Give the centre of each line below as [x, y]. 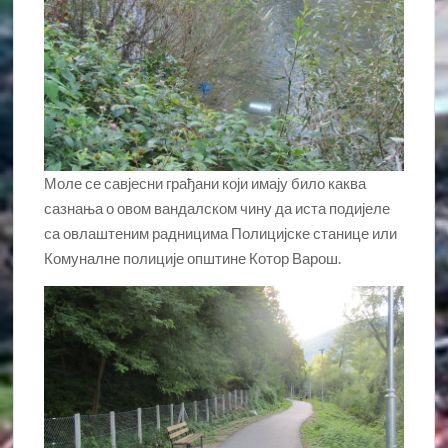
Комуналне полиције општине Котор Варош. [193, 258]
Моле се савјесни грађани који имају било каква [205, 183]
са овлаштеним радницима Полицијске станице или [221, 233]
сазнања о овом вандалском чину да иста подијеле [217, 208]
